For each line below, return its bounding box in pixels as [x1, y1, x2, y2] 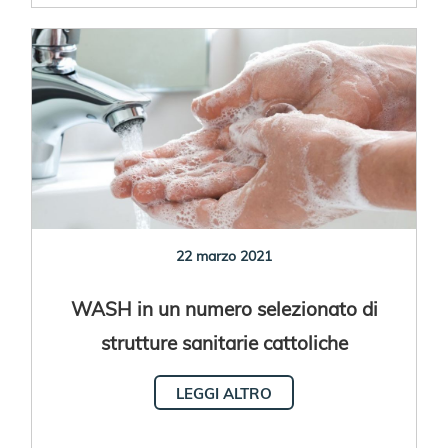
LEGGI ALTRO [176, 382, 272, 403]
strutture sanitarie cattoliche [100, 328, 348, 355]
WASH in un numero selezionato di [70, 294, 378, 321]
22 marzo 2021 [176, 245, 272, 265]
